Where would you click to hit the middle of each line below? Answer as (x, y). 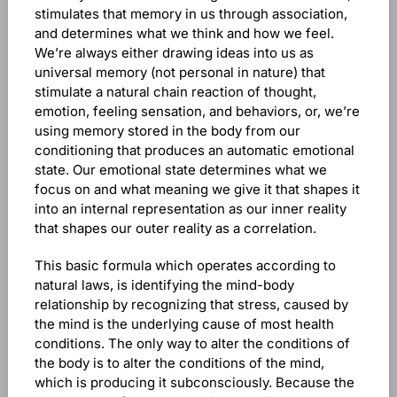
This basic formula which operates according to (185, 265)
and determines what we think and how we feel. (184, 33)
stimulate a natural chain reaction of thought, (175, 92)
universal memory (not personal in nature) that (179, 72)
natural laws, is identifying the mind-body (164, 285)
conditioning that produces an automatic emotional (194, 150)
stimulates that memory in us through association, (191, 14)
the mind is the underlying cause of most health (184, 324)
